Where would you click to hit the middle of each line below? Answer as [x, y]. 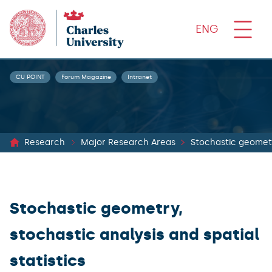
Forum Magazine [86, 77]
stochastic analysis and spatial [134, 235]
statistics [48, 261]
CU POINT [30, 77]
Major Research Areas [128, 142]
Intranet [139, 77]
